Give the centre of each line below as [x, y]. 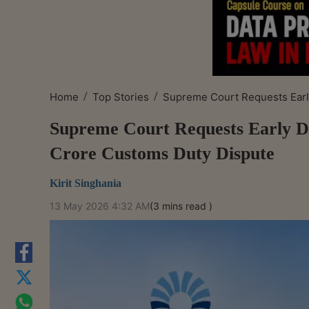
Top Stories [121, 97]
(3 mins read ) [181, 206]
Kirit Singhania [86, 183]
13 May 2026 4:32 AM [100, 206]
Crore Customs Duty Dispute [162, 153]
